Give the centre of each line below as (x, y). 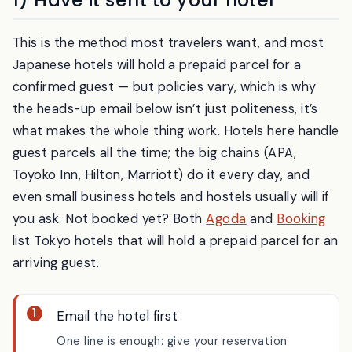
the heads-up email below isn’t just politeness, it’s (165, 150)
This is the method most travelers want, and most (169, 84)
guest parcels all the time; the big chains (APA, (155, 194)
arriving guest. (56, 304)
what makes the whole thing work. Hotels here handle (176, 172)
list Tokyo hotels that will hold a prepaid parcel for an (176, 282)
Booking (301, 260)
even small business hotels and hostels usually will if (171, 238)
